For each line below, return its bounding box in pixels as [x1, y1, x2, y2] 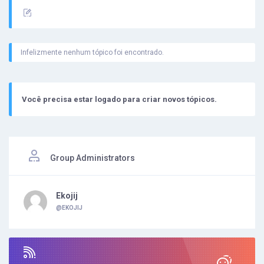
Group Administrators [50, 153, 135, 163]
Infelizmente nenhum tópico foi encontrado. [21, 48, 164, 57]
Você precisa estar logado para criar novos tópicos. [22, 94, 217, 104]
